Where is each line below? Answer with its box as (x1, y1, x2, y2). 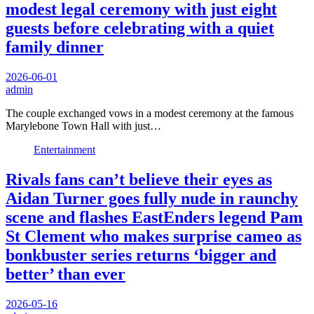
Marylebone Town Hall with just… (6, 119, 161, 132)
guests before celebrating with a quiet (6, 18, 274, 37)
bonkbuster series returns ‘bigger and (6, 245, 276, 264)
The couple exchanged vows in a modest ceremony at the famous (6, 107, 294, 119)
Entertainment (34, 143, 95, 156)
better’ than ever (6, 264, 125, 283)
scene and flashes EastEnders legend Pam (6, 207, 303, 226)
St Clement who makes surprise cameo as (6, 226, 301, 245)
